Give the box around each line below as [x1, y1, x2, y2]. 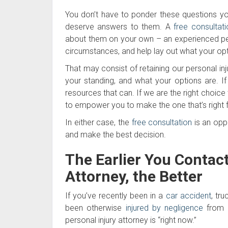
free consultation [131, 117, 192, 127]
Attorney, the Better [65, 167, 203, 185]
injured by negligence [125, 203, 204, 213]
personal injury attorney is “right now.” [65, 215, 196, 225]
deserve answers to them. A [65, 21, 174, 32]
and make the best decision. [65, 129, 166, 139]
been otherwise [65, 203, 126, 213]
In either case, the [65, 117, 132, 127]
